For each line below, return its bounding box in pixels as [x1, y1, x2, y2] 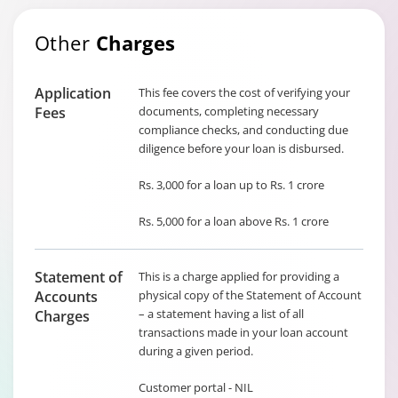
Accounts [35, 287, 98, 306]
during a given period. [139, 343, 253, 359]
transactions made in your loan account [139, 324, 348, 340]
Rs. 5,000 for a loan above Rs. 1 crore [139, 213, 329, 229]
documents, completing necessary [139, 103, 319, 119]
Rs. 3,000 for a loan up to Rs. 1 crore [139, 177, 324, 193]
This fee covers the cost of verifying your [139, 84, 350, 100]
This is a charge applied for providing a [139, 268, 339, 284]
